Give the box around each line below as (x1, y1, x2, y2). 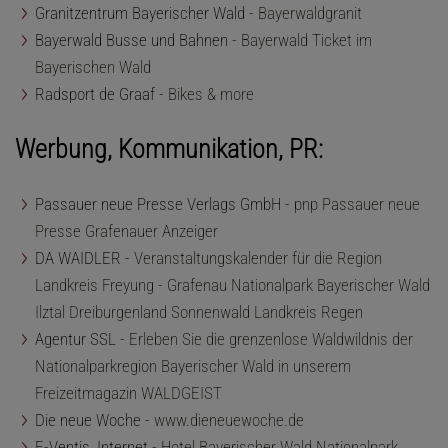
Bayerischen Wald (35, 57, 151, 78)
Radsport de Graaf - (35, 84, 168, 105)
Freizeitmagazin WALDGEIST (35, 382, 222, 403)
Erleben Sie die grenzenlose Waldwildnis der (129, 328, 413, 349)
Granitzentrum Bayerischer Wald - (35, 3, 258, 24)
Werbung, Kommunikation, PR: (15, 134, 323, 165)
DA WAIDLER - (35, 247, 134, 268)
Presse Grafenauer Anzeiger (35, 220, 222, 241)
